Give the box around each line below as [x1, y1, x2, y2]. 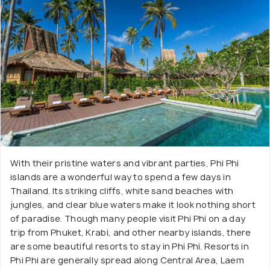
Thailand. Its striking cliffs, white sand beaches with [10, 185, 234, 196]
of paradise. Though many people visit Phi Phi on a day [10, 213, 246, 224]
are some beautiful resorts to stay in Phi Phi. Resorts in [10, 240, 250, 252]
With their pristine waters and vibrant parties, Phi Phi [10, 157, 239, 169]
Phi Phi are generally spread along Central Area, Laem [10, 254, 244, 266]
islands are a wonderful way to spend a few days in [10, 171, 231, 183]
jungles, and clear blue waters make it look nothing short [10, 199, 256, 210]
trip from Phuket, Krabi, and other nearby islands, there [10, 227, 251, 238]
